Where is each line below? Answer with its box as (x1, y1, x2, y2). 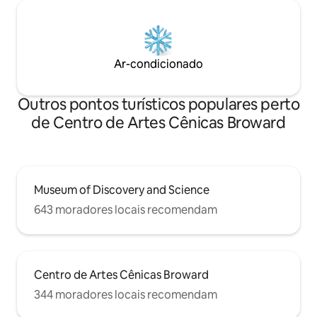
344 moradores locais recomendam (34, 287, 217, 302)
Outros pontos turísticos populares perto (17, 93, 300, 115)
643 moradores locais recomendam (34, 202, 217, 217)
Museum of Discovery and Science (34, 182, 209, 197)
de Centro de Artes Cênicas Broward (31, 112, 286, 133)
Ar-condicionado (114, 56, 203, 71)
